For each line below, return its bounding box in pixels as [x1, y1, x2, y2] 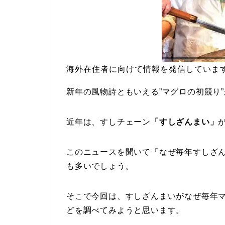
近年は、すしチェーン [66, 118, 151, 126]
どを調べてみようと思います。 [66, 206, 185, 214]
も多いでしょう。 [66, 162, 134, 170]
